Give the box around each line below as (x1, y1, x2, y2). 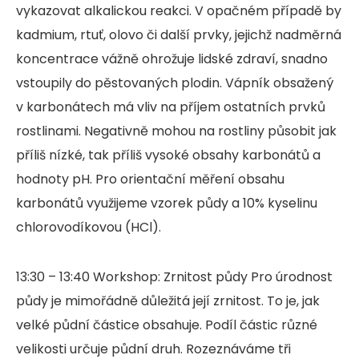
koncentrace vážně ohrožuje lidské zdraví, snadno (16, 49, 328, 68)
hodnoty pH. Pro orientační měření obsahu (16, 169, 284, 188)
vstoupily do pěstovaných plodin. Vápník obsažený (16, 73, 333, 92)
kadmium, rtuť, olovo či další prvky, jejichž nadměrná (16, 25, 341, 44)
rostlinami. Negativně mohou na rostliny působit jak (16, 121, 337, 140)
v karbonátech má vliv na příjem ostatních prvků (16, 97, 325, 116)
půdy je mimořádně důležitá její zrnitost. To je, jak (16, 291, 320, 310)
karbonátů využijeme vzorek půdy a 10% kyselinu (16, 193, 317, 212)
